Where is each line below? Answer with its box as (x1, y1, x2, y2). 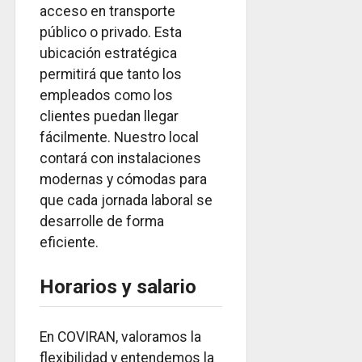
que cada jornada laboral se (40, 192, 213, 209)
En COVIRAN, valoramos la (40, 329, 201, 346)
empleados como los (40, 87, 173, 104)
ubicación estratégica (40, 45, 177, 62)
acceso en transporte (40, 3, 175, 20)
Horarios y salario (40, 276, 196, 299)
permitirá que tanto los (40, 66, 182, 83)
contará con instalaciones (40, 150, 201, 167)
